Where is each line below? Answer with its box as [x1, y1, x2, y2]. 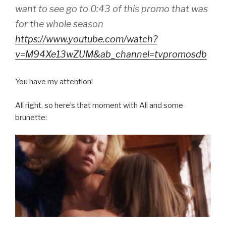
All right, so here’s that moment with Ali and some [15, 100, 183, 110]
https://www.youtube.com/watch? [15, 34, 157, 45]
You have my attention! [15, 77, 93, 87]
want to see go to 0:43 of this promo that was [15, 4, 208, 15]
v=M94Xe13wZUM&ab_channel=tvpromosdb [15, 49, 207, 60]
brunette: [15, 112, 47, 122]
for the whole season [15, 19, 103, 30]
